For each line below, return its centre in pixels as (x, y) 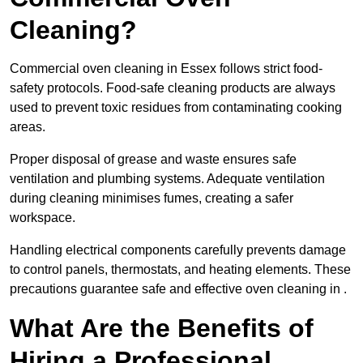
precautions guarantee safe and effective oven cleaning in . (178, 289)
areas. (28, 127)
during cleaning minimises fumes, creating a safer (152, 199)
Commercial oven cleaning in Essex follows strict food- (166, 69)
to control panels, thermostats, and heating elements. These (180, 270)
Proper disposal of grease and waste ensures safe (153, 160)
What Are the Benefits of (162, 329)
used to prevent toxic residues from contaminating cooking (176, 108)
